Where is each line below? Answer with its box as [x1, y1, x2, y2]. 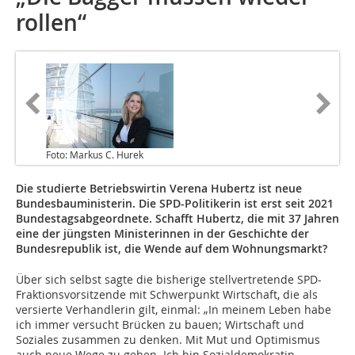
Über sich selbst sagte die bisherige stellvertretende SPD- [16, 272, 322, 288]
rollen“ [16, 8, 86, 37]
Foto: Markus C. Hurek [46, 148, 143, 162]
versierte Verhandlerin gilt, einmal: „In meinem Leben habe [16, 302, 331, 318]
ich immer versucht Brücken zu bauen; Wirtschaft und [16, 317, 304, 333]
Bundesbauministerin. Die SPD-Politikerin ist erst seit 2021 [16, 196, 334, 212]
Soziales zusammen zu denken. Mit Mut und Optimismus [16, 332, 320, 348]
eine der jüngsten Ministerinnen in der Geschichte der [16, 226, 309, 242]
